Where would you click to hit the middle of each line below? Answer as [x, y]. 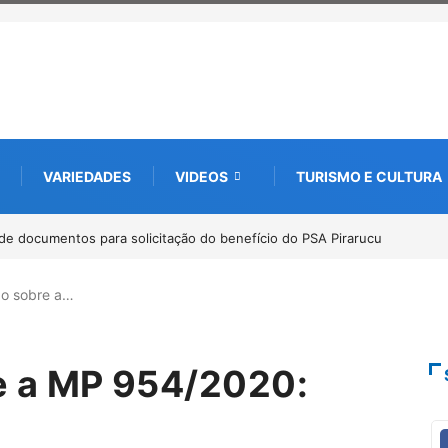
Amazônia [403, 262]
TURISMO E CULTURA [369, 176]
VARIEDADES [87, 176]
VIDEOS [201, 176]
